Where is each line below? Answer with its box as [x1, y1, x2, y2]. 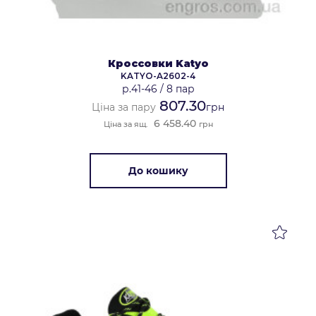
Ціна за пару [92, 101, 156, 114]
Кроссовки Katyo [107, 57, 209, 71]
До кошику [128, 164, 188, 178]
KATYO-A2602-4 [121, 71, 195, 82]
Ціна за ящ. [103, 119, 148, 130]
